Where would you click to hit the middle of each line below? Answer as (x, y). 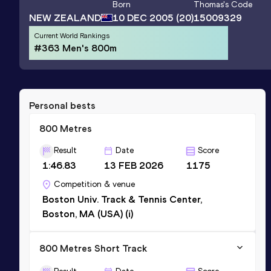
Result (65, 150)
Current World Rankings (72, 35)
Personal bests (62, 105)
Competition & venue (94, 184)
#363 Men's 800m (75, 48)
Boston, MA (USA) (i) (88, 214)
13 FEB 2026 (134, 165)
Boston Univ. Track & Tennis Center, (122, 199)
